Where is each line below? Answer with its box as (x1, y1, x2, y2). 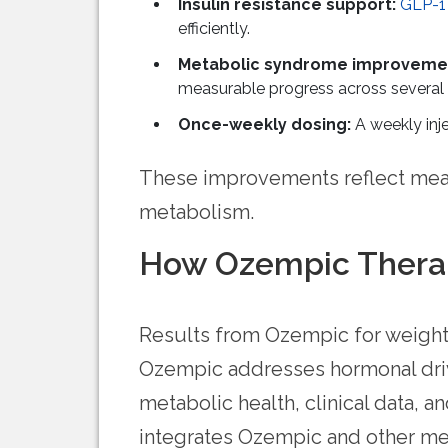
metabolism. (139, 200, 254, 225)
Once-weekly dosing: (178, 115, 351, 135)
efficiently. (178, 19, 250, 39)
